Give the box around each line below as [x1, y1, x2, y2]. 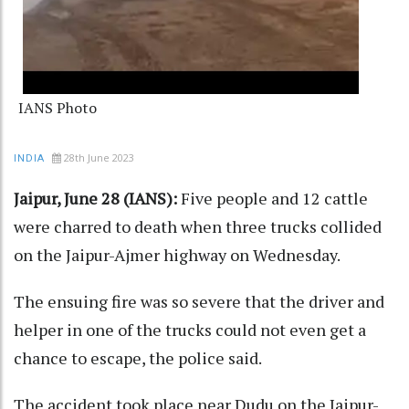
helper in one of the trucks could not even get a [14, 319, 366, 341]
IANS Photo [18, 98, 97, 119]
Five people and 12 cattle [177, 187, 368, 210]
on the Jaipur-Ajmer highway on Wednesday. [14, 244, 341, 267]
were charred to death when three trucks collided [14, 215, 382, 238]
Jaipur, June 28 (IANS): [14, 187, 177, 210]
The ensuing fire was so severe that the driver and [14, 290, 384, 313]
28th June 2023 [64, 151, 134, 165]
